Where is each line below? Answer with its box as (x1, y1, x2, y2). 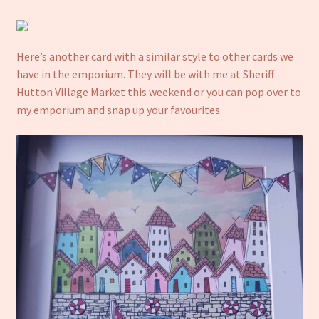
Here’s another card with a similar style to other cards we (16, 48, 293, 63)
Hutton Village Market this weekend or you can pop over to (16, 84, 301, 99)
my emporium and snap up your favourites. (16, 102, 222, 117)
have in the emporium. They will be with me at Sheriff (16, 66, 274, 81)
